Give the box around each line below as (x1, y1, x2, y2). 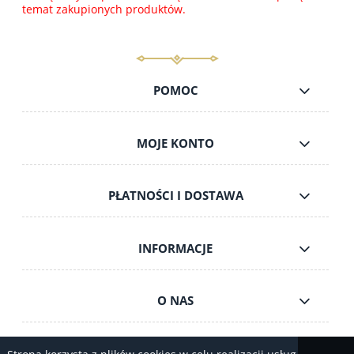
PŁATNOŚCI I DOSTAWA (107, 187, 243, 205)
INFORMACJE (138, 239, 213, 257)
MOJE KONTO (137, 134, 215, 152)
